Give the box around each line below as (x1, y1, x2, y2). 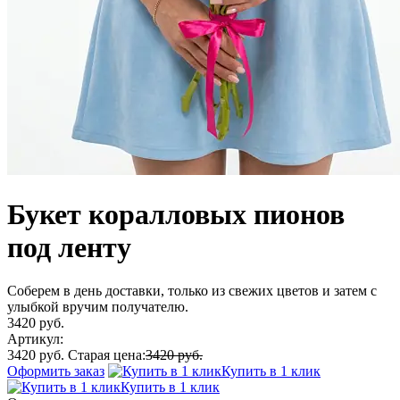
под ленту (7, 230, 131, 263)
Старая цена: (68, 347, 146, 363)
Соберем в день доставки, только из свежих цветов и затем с (7, 283, 377, 299)
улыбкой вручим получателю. (7, 299, 188, 315)
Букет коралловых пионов (7, 197, 345, 230)
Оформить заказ (7, 363, 104, 379)
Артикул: (7, 331, 63, 347)
